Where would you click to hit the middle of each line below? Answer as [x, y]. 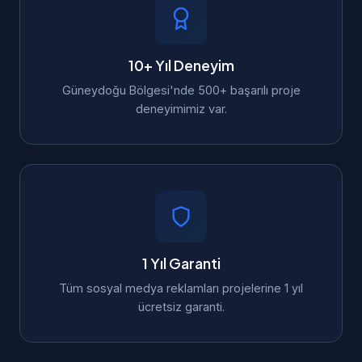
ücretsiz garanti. [181, 307]
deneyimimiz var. [181, 109]
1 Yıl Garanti [181, 263]
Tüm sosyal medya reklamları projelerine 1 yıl [181, 288]
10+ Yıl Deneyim [181, 65]
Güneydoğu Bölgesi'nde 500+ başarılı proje [181, 90]
